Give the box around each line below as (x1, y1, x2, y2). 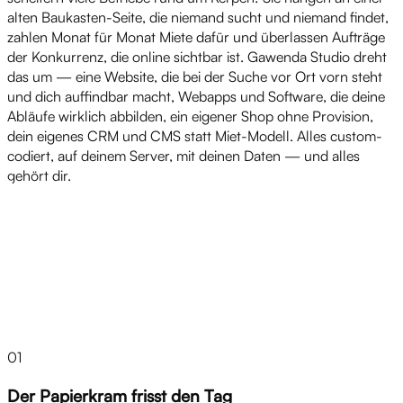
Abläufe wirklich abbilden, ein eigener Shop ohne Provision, (7, 107, 373, 126)
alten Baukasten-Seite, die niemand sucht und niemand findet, (7, 8, 389, 27)
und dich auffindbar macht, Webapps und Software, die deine (7, 87, 385, 106)
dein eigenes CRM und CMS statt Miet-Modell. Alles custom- (7, 127, 382, 146)
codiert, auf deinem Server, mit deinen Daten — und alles (7, 147, 360, 166)
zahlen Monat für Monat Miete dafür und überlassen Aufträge (7, 28, 385, 47)
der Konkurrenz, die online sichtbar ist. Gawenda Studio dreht (7, 48, 387, 67)
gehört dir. (7, 166, 71, 185)
